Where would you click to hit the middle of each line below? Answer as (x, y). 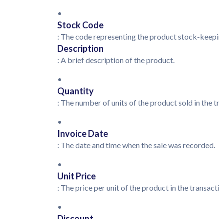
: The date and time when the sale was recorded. (136, 145)
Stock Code (80, 25)
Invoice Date (83, 134)
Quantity (76, 91)
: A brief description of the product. (117, 60)
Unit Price (77, 176)
